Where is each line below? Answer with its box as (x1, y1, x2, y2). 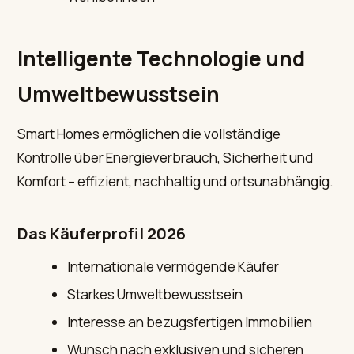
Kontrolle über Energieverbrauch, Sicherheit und (17, 149, 314, 168)
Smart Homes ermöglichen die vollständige (17, 125, 281, 144)
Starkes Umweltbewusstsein (66, 284, 243, 303)
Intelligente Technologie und (17, 44, 306, 73)
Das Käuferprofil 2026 (17, 221, 186, 244)
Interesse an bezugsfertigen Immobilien (66, 313, 312, 332)
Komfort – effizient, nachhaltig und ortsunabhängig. (17, 172, 334, 191)
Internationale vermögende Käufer (66, 257, 279, 276)
